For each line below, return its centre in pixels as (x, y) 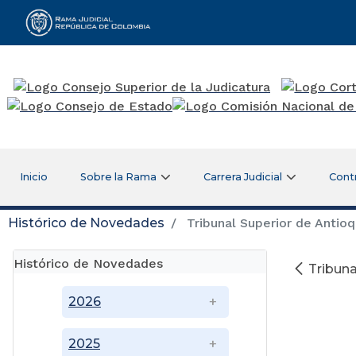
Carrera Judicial (243, 176)
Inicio (33, 176)
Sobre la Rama (119, 176)
